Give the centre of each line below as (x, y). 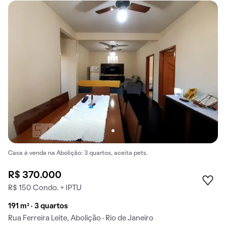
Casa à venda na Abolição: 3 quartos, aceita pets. (78, 154)
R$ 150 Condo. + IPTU (45, 188)
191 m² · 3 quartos (38, 206)
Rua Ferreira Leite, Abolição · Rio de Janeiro (81, 218)
